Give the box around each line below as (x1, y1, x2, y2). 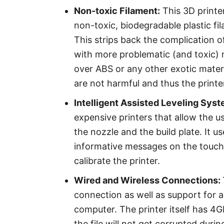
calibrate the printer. (74, 155, 160, 166)
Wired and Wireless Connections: (74, 175, 222, 185)
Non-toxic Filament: (74, 5, 160, 16)
